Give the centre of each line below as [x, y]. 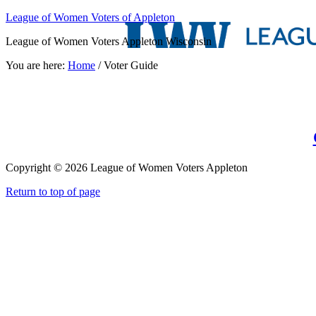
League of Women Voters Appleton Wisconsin [109, 41]
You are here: [37, 65]
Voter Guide [129, 65]
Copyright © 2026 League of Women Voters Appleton [127, 167]
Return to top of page [53, 191]
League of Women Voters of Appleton [90, 17]
